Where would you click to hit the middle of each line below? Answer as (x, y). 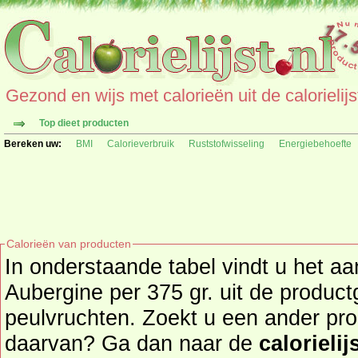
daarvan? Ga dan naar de (132, 343)
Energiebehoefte (315, 144)
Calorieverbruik (141, 144)
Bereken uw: (33, 144)
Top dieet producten (84, 123)
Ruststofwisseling (227, 144)
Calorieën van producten (69, 244)
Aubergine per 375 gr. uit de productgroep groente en (127, 292)
